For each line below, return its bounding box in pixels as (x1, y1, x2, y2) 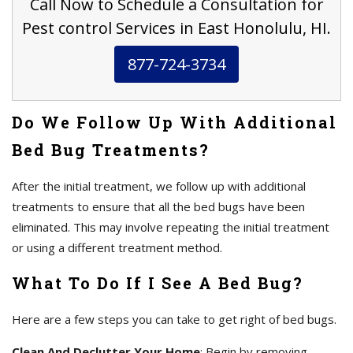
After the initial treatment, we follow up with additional (12, 178, 306, 195)
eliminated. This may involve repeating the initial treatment (12, 219, 329, 236)
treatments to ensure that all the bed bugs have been (12, 199, 305, 215)
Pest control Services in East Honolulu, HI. (22, 17, 331, 39)
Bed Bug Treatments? (12, 139, 210, 161)
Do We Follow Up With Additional (12, 112, 337, 133)
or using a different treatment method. (12, 240, 222, 256)
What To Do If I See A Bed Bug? (12, 273, 303, 294)
